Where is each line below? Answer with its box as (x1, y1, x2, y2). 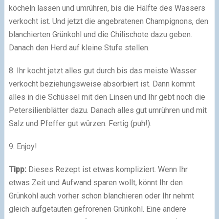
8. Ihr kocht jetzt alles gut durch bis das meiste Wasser (8, 66, 197, 76)
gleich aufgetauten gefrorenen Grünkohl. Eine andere (8, 204, 186, 214)
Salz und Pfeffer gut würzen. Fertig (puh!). (8, 119, 152, 129)
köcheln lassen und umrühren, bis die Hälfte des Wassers (8, 3, 205, 13)
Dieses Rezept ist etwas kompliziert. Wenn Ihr (28, 165, 188, 175)
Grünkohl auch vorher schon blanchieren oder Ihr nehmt (8, 191, 194, 201)
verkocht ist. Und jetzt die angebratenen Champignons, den (8, 17, 208, 26)
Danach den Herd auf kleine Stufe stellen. (8, 43, 150, 53)
